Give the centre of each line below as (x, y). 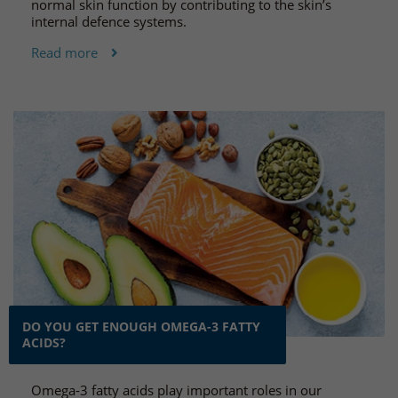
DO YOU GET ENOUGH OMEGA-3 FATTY (141, 327)
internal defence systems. (109, 21)
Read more (64, 52)
